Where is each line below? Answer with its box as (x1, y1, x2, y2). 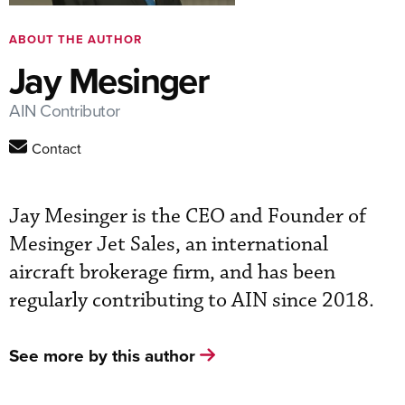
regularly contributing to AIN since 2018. (9, 287, 374, 314)
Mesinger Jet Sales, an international (9, 231, 328, 258)
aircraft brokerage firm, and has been (9, 259, 335, 286)
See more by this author (9, 342, 195, 368)
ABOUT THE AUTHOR (9, 30, 142, 48)
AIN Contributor (9, 97, 120, 122)
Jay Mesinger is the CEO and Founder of (9, 202, 366, 230)
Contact (32, 137, 81, 158)
